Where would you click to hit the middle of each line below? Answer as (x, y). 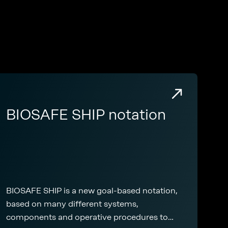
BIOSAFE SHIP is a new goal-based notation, (92, 191)
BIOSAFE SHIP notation (86, 115)
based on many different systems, (72, 204)
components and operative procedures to (87, 217)
